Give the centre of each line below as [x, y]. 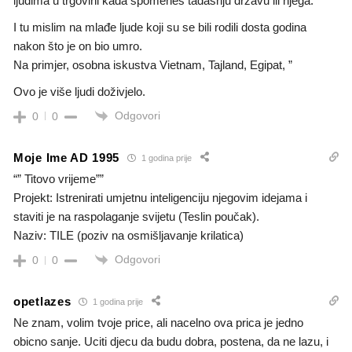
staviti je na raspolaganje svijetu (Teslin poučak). [136, 217]
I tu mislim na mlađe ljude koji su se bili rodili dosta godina [160, 27]
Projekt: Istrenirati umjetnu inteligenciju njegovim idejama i [160, 198]
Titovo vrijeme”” [64, 179]
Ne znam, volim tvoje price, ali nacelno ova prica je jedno [158, 323]
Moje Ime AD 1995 [67, 157]
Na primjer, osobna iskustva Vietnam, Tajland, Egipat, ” [153, 64]
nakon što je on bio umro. [78, 46]
